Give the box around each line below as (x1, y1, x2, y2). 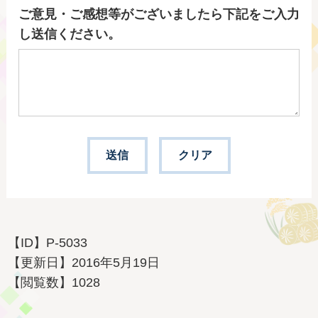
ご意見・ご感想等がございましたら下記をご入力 (18, 6, 300, 21)
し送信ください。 (18, 26, 121, 41)
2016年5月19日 (72, 255, 160, 270)
